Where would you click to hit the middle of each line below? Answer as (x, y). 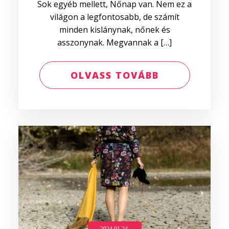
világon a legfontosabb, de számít (114, 17)
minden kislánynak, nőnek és (114, 30)
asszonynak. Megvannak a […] (114, 42)
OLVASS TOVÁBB (114, 75)
